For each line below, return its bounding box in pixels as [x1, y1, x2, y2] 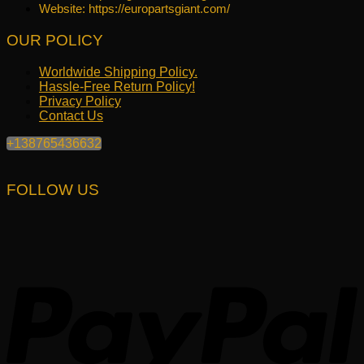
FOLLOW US [6, 181, 99, 199]
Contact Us [39, 108, 103, 123]
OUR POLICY [6, 31, 103, 49]
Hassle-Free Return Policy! [39, 79, 195, 93]
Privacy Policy [39, 93, 121, 108]
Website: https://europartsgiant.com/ [39, 2, 230, 16]
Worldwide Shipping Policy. [39, 64, 197, 79]
